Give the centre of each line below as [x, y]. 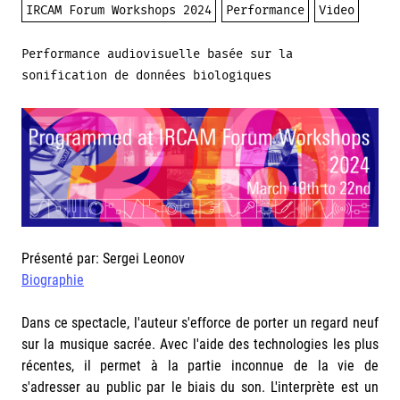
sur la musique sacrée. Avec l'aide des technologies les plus [200, 345]
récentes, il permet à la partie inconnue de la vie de [200, 366]
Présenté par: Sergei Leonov [103, 259]
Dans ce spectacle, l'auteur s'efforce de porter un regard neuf [200, 323]
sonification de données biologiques [146, 76]
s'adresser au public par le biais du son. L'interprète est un [200, 387]
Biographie [53, 280]
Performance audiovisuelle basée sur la [157, 54]
